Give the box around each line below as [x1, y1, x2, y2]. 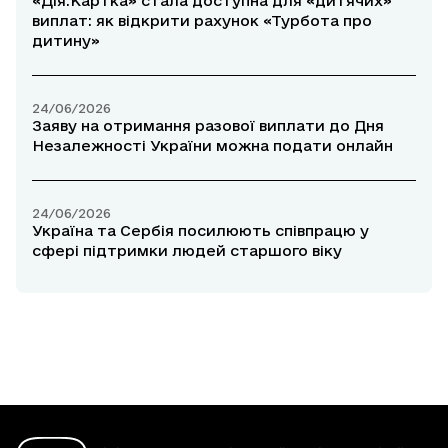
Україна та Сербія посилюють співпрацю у [32, 222, 369, 240]
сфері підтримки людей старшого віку [32, 242, 342, 260]
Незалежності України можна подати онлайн [32, 137, 393, 155]
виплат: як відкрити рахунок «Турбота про [32, 12, 372, 30]
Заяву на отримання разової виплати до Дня [32, 117, 384, 135]
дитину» [32, 32, 100, 50]
